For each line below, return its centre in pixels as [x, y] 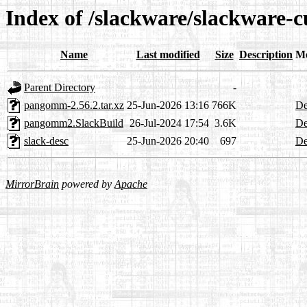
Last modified [168, 55]
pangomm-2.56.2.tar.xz [74, 106]
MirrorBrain [32, 184]
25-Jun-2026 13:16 [168, 106]
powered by [87, 184]
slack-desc [46, 141]
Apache [131, 184]
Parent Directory [60, 88]
